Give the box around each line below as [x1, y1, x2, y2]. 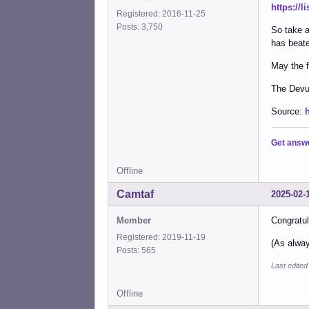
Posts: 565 [117, 245, 160, 255]
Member [117, 215, 151, 226]
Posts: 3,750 [117, 21, 167, 32]
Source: [271, 106, 305, 117]
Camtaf [117, 188, 154, 200]
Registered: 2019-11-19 [117, 232, 206, 242]
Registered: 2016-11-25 [117, 8, 206, 19]
